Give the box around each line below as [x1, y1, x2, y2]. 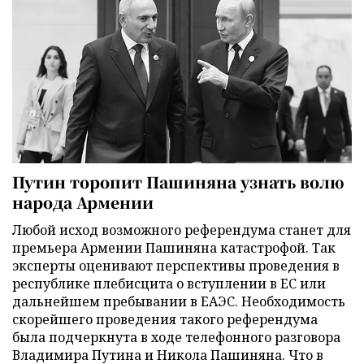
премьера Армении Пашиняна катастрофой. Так [12, 239, 336, 258]
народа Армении [12, 191, 154, 214]
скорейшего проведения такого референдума [12, 310, 318, 329]
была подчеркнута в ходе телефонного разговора [12, 328, 340, 347]
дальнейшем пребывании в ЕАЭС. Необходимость [12, 292, 345, 311]
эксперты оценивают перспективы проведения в [12, 257, 340, 275]
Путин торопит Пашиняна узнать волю [12, 171, 344, 193]
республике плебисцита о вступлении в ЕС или [12, 275, 326, 293]
